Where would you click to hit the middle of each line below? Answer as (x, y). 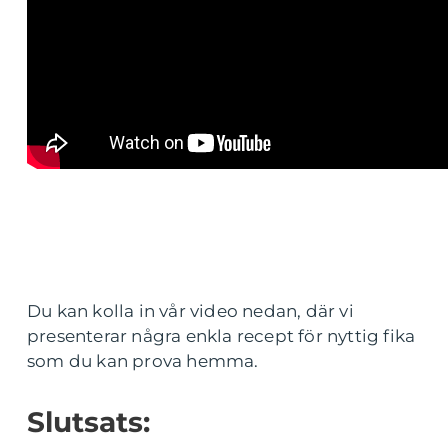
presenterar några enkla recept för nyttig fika (221, 336)
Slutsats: (88, 422)
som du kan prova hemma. (143, 361)
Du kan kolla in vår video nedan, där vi (190, 311)
